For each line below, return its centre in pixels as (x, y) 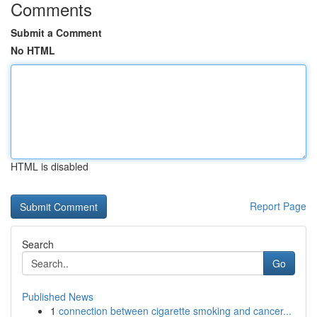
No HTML (33, 50)
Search (38, 244)
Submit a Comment (56, 33)
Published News (58, 296)
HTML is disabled (50, 166)
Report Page (278, 206)
